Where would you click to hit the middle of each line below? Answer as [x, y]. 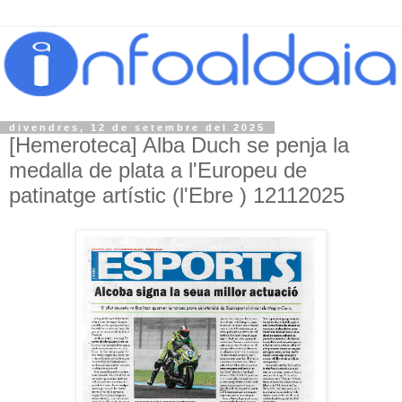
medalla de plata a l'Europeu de [158, 170]
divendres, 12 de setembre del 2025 [137, 128]
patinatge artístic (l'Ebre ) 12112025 [177, 196]
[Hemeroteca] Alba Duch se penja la [179, 145]
